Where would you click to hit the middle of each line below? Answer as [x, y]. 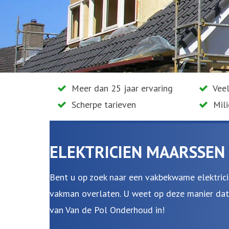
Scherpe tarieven [102, 105]
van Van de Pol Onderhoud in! [107, 210]
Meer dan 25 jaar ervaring [121, 88]
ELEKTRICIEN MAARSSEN [137, 152]
